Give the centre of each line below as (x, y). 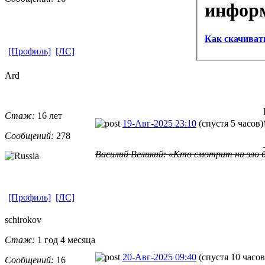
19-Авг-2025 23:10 (159, 123)
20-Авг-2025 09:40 (159, 257)
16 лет (49, 115)
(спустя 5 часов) (231, 123)
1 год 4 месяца (65, 240)
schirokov (23, 219)
